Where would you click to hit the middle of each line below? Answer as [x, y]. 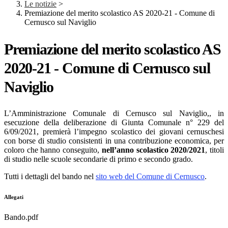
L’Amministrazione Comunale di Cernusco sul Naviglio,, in [114, 113]
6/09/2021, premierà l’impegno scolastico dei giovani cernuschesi [114, 131]
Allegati [14, 197]
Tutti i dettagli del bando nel [50, 176]
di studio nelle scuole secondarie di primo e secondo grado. [98, 159]
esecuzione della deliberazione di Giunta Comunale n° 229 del [114, 122]
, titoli [215, 150]
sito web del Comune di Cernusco [150, 176]
